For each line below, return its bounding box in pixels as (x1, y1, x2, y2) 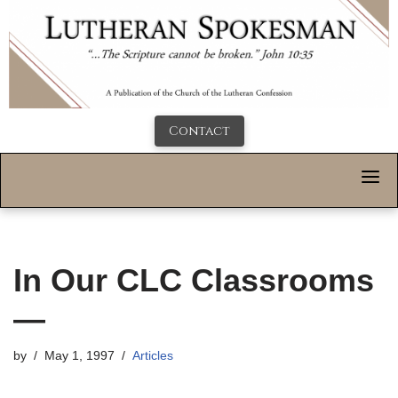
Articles (132, 349, 173, 363)
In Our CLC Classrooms (13, 262, 374, 299)
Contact (168, 123, 230, 140)
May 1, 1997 (44, 349, 115, 363)
